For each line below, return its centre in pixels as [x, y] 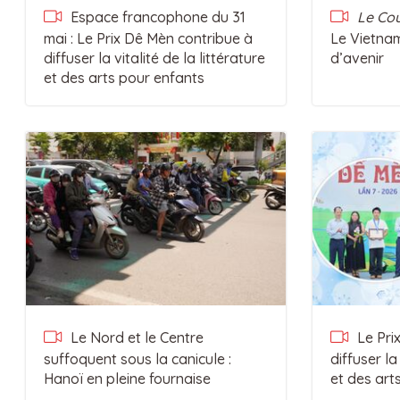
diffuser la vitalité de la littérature [154, 58]
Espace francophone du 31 [156, 17]
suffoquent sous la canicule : [137, 359]
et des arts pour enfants [124, 78]
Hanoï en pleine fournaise [127, 379]
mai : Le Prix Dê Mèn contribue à [148, 38]
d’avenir [357, 58]
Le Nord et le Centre [135, 337]
